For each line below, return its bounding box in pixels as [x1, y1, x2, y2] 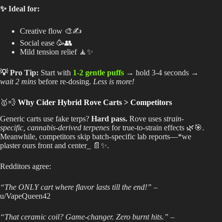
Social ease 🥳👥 [20, 39, 72, 48]
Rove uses [127, 114, 164, 123]
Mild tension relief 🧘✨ [20, 48, 93, 56]
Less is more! [93, 77, 134, 86]
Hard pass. [91, 114, 127, 123]
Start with [39, 68, 73, 77]
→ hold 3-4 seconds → [124, 68, 199, 77]
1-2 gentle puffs [73, 68, 124, 77]
